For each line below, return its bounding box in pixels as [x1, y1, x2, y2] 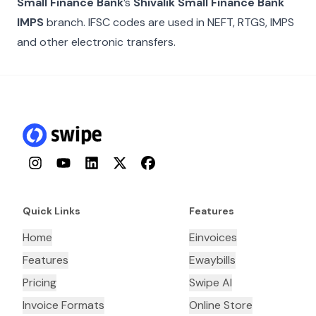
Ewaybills [189, 253, 236, 268]
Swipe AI [189, 275, 232, 291]
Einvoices [189, 230, 237, 245]
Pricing [23, 275, 56, 291]
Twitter [112, 156, 145, 169]
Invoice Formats [23, 298, 104, 313]
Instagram [28, 156, 74, 169]
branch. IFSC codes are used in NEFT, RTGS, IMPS [44, 15, 294, 30]
